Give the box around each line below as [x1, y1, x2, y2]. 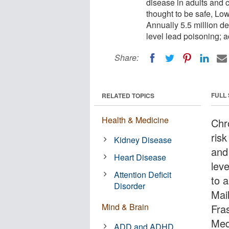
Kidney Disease [114, 133, 172, 146]
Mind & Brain [102, 200, 149, 213]
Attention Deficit [114, 168, 172, 180]
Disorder [114, 179, 146, 192]
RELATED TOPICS [102, 90, 154, 100]
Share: [114, 52, 139, 63]
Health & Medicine [102, 113, 169, 126]
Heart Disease [114, 151, 167, 163]
